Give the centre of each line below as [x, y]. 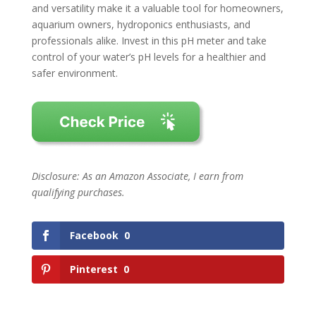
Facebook [94, 236]
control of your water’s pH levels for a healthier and [148, 57]
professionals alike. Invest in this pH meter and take [149, 41]
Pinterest [93, 269]
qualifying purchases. [78, 193]
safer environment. [74, 73]
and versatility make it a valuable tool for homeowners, [157, 8]
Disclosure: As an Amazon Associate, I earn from [137, 176]
